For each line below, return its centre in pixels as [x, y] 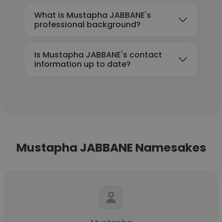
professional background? [87, 25]
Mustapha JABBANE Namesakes [111, 147]
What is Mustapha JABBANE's [93, 15]
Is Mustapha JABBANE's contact [98, 55]
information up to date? [83, 64]
